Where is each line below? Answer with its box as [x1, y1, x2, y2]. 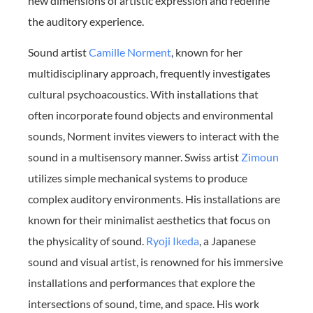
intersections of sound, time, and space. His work [28, 297, 259, 311]
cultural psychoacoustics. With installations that [28, 87, 259, 101]
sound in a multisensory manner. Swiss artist [28, 150, 241, 164]
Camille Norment [89, 45, 171, 59]
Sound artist [28, 45, 89, 59]
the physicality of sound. [28, 234, 146, 248]
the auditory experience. [28, 14, 144, 28]
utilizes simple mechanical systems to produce [28, 171, 247, 185]
